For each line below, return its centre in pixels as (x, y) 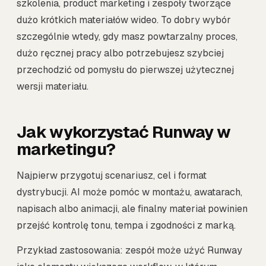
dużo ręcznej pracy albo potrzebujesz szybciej (120, 53)
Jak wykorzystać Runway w (124, 132)
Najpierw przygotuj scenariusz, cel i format (112, 175)
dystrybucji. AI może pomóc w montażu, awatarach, (129, 192)
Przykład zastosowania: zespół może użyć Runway (129, 251)
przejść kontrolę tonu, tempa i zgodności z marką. (126, 225)
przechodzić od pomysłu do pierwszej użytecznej (125, 70)
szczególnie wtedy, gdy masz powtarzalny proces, (127, 37)
